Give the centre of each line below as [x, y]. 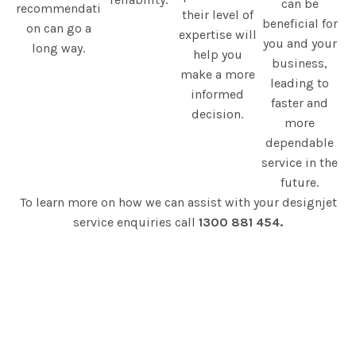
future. [300, 183]
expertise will [217, 35]
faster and [300, 103]
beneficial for [300, 24]
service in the [300, 163]
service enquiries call [136, 222]
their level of [217, 15]
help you [217, 55]
